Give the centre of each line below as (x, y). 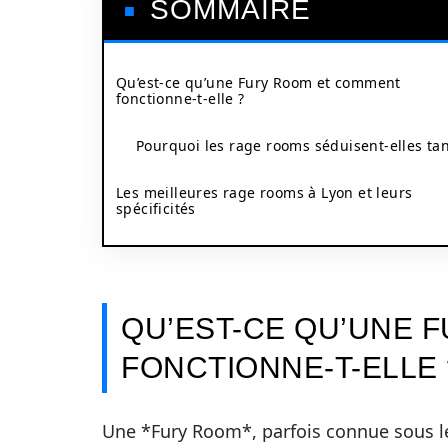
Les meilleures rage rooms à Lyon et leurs (264, 192)
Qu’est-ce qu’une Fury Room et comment (258, 82)
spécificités (156, 208)
